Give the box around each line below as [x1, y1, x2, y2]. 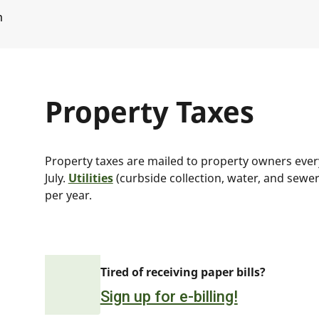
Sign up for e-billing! [100, 288, 238, 305]
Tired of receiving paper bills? [100, 264, 266, 280]
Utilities [68, 170, 113, 186]
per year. [44, 187, 92, 203]
